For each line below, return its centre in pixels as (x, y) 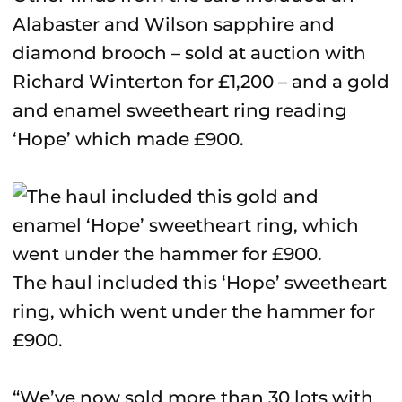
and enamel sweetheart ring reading (180, 110)
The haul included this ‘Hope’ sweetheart (200, 283)
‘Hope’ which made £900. (128, 139)
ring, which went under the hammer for (194, 311)
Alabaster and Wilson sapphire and (174, 24)
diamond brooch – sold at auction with (189, 53)
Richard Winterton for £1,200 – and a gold (201, 82)
